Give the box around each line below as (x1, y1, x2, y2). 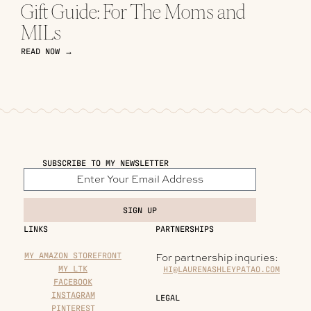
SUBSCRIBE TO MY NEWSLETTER (42, 157, 169, 168)
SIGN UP (123, 204, 157, 215)
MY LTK (58, 262, 87, 274)
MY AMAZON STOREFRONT (24, 249, 121, 260)
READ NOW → (21, 45, 73, 56)
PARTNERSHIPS (155, 223, 214, 234)
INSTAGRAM (51, 289, 95, 300)
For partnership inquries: (155, 250, 278, 264)
